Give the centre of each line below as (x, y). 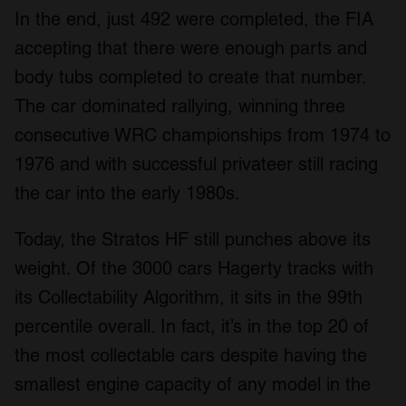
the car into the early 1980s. (127, 193)
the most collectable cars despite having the (191, 355)
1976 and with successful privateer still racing (196, 164)
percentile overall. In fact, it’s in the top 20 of (192, 326)
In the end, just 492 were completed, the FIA (194, 19)
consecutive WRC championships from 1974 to (203, 135)
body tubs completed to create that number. (190, 77)
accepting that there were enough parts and (191, 48)
